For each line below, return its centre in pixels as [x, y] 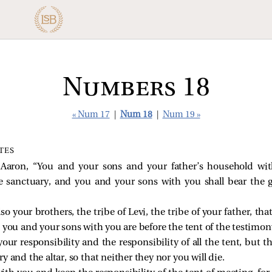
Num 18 [136, 115]
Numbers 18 [136, 89]
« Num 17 [91, 115]
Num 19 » [181, 115]
